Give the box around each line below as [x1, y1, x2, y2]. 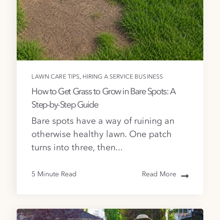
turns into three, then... [31, 143, 123, 153]
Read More [141, 171, 176, 178]
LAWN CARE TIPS [31, 74, 80, 80]
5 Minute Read [31, 171, 77, 178]
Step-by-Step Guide [31, 100, 98, 110]
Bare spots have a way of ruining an [31, 117, 175, 126]
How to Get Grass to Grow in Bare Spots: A [31, 87, 176, 96]
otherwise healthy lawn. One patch [31, 130, 172, 139]
